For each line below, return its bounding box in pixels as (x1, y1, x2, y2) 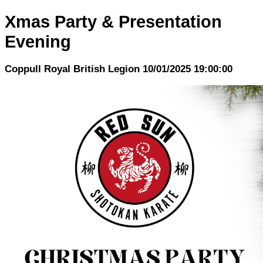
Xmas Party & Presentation (5, 11, 222, 31)
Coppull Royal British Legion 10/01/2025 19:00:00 (5, 63, 232, 75)
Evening (5, 31, 71, 51)
